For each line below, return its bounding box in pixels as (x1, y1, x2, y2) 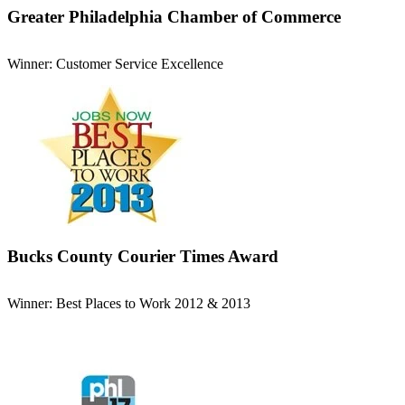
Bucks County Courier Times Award (7, 247, 278, 267)
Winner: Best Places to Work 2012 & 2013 (7, 296, 250, 312)
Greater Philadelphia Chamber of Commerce (7, 6, 341, 26)
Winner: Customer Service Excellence (7, 55, 223, 71)
